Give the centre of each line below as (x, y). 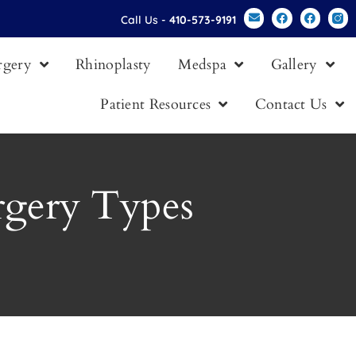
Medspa (203, 65)
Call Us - (145, 20)
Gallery (294, 65)
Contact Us (291, 104)
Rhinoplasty (114, 65)
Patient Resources (156, 104)
